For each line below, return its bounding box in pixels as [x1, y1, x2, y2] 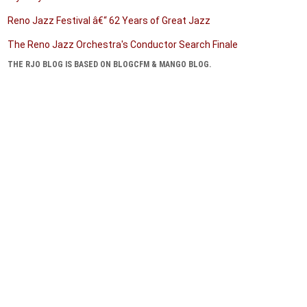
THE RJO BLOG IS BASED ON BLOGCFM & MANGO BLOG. [8, 60, 212, 69]
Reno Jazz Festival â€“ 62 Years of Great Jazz [8, 15, 210, 26]
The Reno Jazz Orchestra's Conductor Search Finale [8, 39, 238, 50]
